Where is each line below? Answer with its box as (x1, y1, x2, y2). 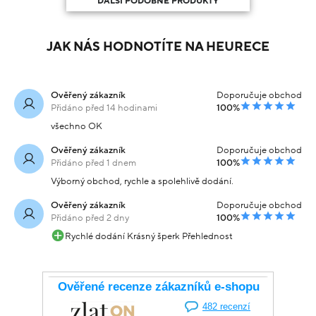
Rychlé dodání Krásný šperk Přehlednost (64, 231, 233, 241)
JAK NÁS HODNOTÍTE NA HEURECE (47, 39, 269, 54)
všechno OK (51, 121, 102, 131)
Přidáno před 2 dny (51, 212, 129, 223)
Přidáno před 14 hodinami (51, 102, 157, 113)
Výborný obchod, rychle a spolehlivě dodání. (51, 176, 233, 186)
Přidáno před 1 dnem (51, 157, 136, 168)
